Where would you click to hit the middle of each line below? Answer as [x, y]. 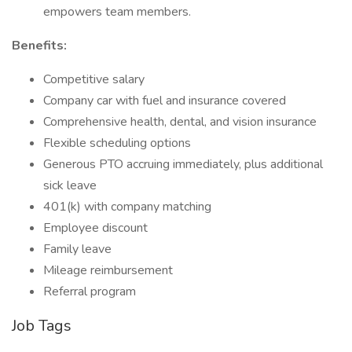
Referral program [90, 291]
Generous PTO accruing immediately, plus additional [183, 164]
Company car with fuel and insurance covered [165, 101]
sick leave [70, 185]
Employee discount [95, 228]
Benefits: [39, 46]
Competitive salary [94, 79]
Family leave [77, 249]
